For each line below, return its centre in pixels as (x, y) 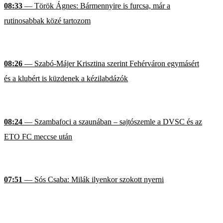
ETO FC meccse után (38, 136)
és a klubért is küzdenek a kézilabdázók (66, 79)
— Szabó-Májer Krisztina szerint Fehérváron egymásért (111, 64)
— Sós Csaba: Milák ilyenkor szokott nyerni (93, 180)
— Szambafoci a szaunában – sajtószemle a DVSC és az (112, 121)
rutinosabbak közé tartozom (47, 20)
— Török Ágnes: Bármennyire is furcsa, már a (96, 5)
